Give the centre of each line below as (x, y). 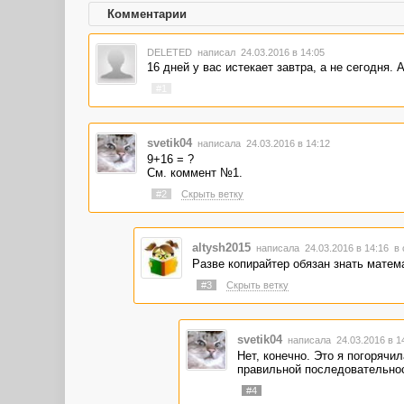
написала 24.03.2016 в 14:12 (262, 143)
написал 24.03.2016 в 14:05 (259, 52)
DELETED (170, 52)
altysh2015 (221, 248)
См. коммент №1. (194, 172)
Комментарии (147, 14)
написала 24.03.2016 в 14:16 (323, 248)
